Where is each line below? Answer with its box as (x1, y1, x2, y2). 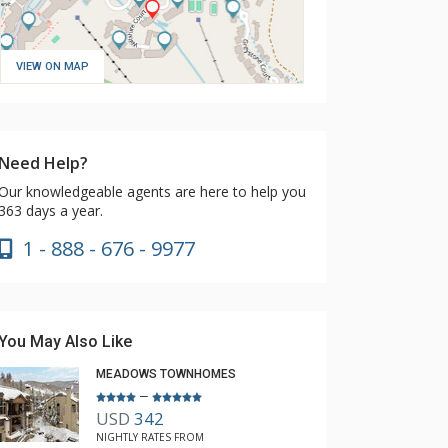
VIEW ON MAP (16, 60, 89, 73)
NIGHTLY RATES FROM (96, 430, 204, 445)
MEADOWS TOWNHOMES (96, 367, 236, 381)
